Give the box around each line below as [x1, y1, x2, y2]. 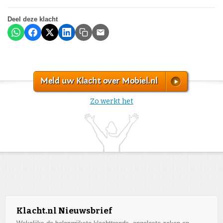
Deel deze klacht [7, 15, 58, 23]
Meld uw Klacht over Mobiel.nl [40, 75, 158, 86]
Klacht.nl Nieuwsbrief [16, 206, 112, 217]
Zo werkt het [90, 97, 133, 106]
